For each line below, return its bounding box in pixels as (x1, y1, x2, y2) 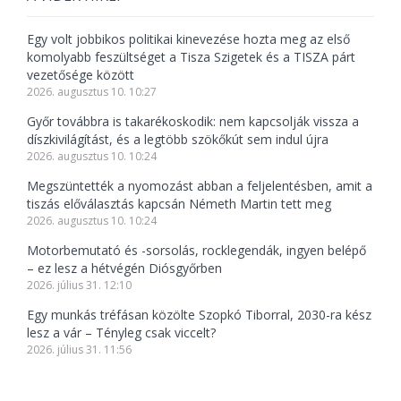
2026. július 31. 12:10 (27, 277, 132, 294)
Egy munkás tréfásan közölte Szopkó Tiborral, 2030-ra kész (27, 306, 371, 324)
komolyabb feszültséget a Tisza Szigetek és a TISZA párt (27, 48, 355, 66)
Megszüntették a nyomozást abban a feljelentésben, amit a (27, 177, 372, 195)
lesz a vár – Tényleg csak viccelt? (27, 324, 216, 342)
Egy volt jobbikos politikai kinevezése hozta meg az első (27, 30, 350, 48)
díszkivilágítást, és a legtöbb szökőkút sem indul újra (27, 131, 328, 149)
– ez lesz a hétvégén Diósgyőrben (27, 260, 222, 277)
